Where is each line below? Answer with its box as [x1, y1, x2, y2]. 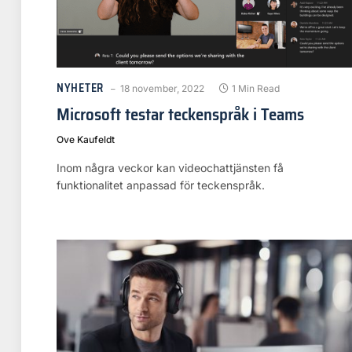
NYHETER [57, 79, 104, 97]
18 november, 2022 [119, 82, 204, 94]
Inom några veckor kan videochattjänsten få [57, 160, 284, 174]
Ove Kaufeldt [57, 133, 115, 145]
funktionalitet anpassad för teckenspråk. [57, 178, 265, 192]
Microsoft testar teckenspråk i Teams [57, 101, 304, 127]
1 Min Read [231, 82, 280, 94]
